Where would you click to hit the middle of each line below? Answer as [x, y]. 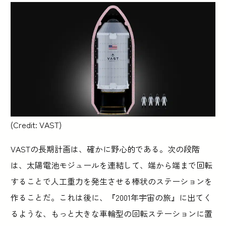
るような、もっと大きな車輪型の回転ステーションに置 [112, 214]
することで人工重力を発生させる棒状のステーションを [112, 181]
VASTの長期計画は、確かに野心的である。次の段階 [105, 149]
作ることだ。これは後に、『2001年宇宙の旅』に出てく [111, 197]
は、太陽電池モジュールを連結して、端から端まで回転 [112, 165]
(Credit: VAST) [36, 125]
